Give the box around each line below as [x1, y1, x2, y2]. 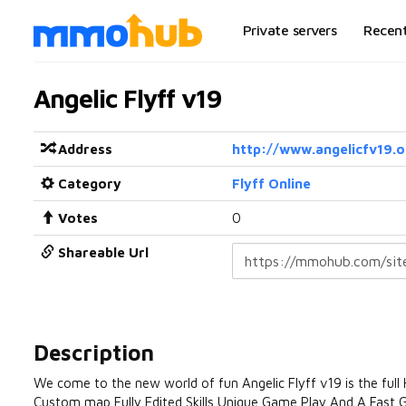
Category [58, 176, 121, 191]
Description [34, 340, 154, 365]
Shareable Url [58, 245, 149, 260]
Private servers [242, 22, 337, 38]
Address [58, 141, 112, 157]
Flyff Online [232, 176, 311, 191]
